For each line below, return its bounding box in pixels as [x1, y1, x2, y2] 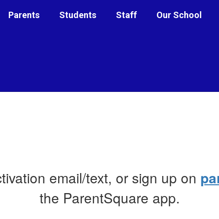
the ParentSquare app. [39, 187, 180, 207]
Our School [156, 9, 202, 20]
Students [59, 9, 96, 20]
